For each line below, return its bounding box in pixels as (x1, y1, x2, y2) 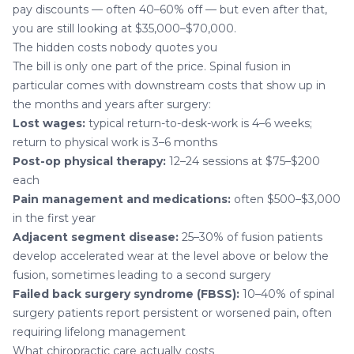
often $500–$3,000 (231, 191, 341, 206)
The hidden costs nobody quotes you (13, 40, 217, 55)
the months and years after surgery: (13, 96, 211, 111)
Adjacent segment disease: (13, 229, 179, 244)
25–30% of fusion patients (179, 229, 322, 244)
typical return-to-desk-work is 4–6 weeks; (85, 115, 312, 130)
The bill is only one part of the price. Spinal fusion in (13, 58, 291, 73)
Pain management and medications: (13, 191, 231, 206)
